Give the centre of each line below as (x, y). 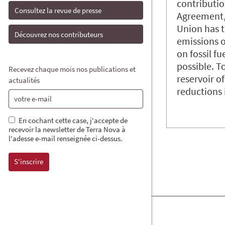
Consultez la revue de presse (58, 11)
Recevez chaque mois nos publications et (72, 69)
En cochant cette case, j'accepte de (73, 120)
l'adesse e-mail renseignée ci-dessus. (66, 138)
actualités (24, 80)
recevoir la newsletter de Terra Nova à (67, 129)
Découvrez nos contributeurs (59, 34)
